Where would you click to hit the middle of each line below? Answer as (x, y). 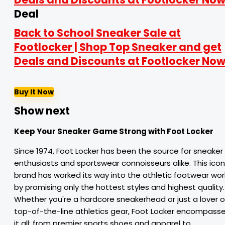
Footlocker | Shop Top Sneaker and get (118, 47)
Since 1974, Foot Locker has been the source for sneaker (119, 151)
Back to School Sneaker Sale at (97, 33)
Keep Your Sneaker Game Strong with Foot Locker (114, 131)
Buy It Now (34, 92)
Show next (42, 111)
